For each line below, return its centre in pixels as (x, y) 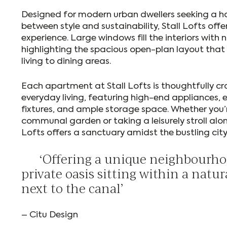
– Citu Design (50, 215)
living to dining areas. (66, 62)
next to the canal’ (72, 188)
